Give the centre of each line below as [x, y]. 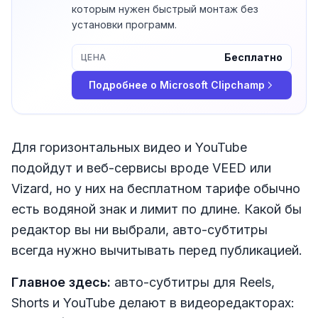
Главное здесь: [61, 283]
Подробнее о [124, 85]
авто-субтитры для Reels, [193, 283]
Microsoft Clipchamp [212, 85]
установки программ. [124, 25]
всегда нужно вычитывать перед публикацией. [157, 251]
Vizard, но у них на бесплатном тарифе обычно [156, 189]
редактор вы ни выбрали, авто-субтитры [139, 230]
